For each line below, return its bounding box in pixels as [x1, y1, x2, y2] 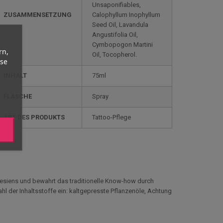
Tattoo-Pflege [92, 113, 131, 121]
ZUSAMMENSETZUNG [3, 11, 72, 18]
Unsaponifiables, [92, 1, 141, 8]
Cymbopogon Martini [92, 41, 153, 48]
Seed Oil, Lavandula [92, 21, 148, 28]
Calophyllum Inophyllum [92, 11, 160, 18]
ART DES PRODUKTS [3, 113, 65, 121]
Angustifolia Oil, [92, 31, 138, 38]
